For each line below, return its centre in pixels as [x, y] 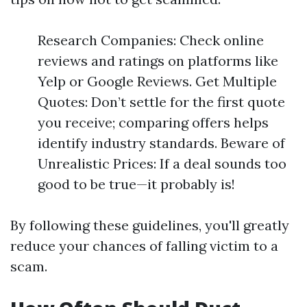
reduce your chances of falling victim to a [144, 246]
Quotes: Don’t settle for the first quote [161, 102]
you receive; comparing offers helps [153, 122]
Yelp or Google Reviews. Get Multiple [157, 81]
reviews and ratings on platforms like [158, 61]
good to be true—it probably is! [136, 184]
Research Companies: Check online [151, 40]
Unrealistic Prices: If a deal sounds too [162, 163]
